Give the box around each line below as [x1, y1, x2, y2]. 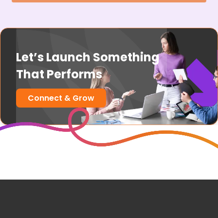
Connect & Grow [28, 92, 94, 104]
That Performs [16, 66, 102, 83]
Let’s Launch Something [16, 49, 160, 66]
